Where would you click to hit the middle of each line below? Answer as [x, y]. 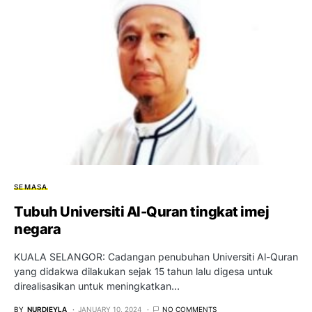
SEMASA [31, 186]
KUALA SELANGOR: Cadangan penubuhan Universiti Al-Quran [156, 256]
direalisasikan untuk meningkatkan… [97, 286]
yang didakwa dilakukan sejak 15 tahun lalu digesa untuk [143, 271]
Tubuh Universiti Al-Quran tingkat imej [141, 211]
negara [37, 229]
